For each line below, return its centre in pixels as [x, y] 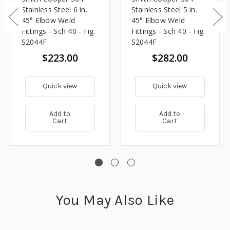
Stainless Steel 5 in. [164, 9]
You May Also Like [115, 200]
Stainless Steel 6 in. [54, 9]
